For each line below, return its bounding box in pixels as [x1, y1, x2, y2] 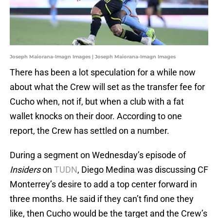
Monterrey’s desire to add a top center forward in [10, 179, 197, 190]
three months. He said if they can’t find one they [10, 194, 194, 204]
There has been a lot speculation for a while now [10, 67, 196, 78]
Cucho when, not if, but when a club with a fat [10, 96, 184, 107]
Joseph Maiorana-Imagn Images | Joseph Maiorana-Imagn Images [10, 54, 176, 60]
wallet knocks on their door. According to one [10, 111, 182, 122]
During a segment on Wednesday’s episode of [10, 150, 186, 161]
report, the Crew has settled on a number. [10, 126, 169, 136]
